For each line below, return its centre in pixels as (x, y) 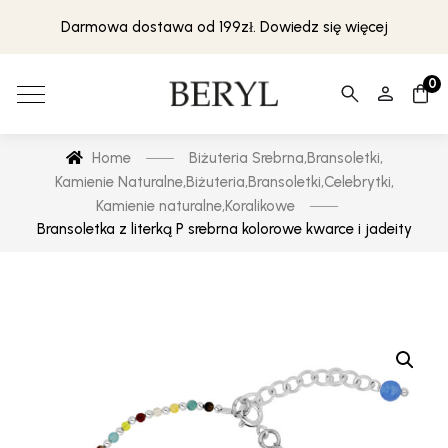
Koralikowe (259, 206)
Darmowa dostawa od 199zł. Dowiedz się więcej (224, 27)
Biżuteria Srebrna (246, 158)
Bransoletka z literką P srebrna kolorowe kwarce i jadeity (224, 229)
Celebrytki (357, 182)
